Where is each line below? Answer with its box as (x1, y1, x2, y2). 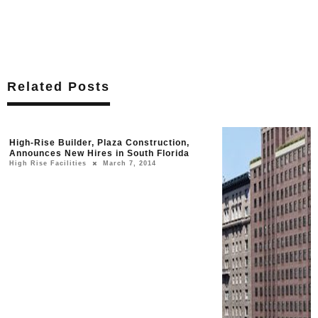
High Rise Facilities (9, 160, 87, 168)
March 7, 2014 (103, 160, 156, 168)
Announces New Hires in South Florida (9, 148, 190, 159)
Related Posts (7, 79, 110, 94)
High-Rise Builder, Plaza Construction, (9, 138, 190, 148)
